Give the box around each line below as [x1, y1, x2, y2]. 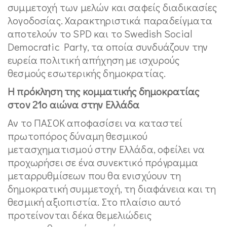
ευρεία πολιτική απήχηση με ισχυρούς [8, 53, 180, 66]
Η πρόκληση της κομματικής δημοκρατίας [8, 84, 200, 98]
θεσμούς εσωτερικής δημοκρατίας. [8, 66, 166, 80]
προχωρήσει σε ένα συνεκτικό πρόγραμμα [8, 155, 199, 169]
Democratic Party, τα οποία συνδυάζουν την [8, 40, 208, 53]
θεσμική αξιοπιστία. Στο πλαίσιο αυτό [8, 195, 181, 208]
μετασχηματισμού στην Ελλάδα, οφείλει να [8, 142, 205, 156]
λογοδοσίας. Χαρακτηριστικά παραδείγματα [8, 13, 213, 27]
